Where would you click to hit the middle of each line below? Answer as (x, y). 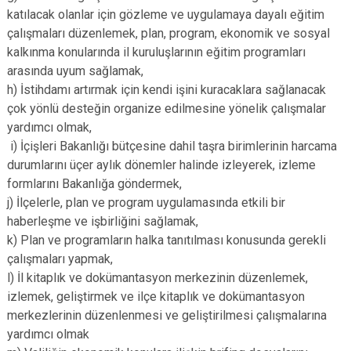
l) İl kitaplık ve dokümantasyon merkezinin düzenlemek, (157, 278)
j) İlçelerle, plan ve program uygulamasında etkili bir (146, 203)
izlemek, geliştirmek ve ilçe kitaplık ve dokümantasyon (156, 297)
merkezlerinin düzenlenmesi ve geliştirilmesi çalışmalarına (167, 315)
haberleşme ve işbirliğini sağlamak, (103, 221)
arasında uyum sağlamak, (75, 71)
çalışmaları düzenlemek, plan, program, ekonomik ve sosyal (168, 33)
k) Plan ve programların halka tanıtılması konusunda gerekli (166, 240)
